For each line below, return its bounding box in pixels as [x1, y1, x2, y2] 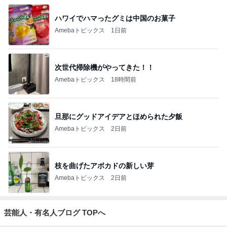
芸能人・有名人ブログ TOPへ [4, 208, 105, 217]
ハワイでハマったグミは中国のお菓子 [55, 14, 175, 23]
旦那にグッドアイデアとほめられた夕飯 [55, 112, 182, 121]
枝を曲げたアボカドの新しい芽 [55, 162, 154, 170]
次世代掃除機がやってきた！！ [55, 63, 154, 72]
